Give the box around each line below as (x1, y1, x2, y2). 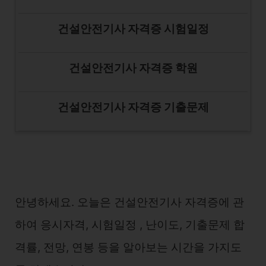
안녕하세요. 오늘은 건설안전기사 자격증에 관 (15, 195, 244, 209)
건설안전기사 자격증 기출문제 (57, 100, 209, 114)
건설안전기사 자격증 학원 (68, 61, 198, 75)
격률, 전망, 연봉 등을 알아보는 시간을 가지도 (15, 240, 242, 254)
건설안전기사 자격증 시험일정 (57, 22, 209, 36)
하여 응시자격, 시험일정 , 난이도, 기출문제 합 (15, 218, 245, 232)
